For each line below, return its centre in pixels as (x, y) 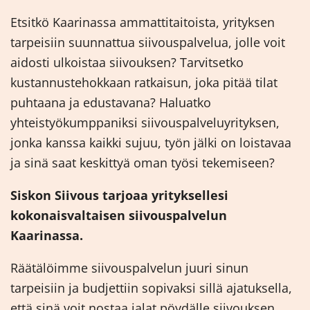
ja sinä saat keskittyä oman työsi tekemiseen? (143, 163)
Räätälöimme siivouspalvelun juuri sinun (129, 268)
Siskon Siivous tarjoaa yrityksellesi (119, 195)
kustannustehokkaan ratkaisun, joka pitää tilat (144, 83)
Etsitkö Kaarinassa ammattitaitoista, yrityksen (143, 22)
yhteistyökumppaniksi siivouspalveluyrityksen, (145, 123)
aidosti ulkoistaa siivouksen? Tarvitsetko (127, 63)
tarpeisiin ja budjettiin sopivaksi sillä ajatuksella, (151, 288)
